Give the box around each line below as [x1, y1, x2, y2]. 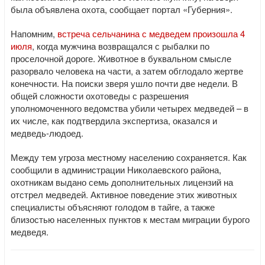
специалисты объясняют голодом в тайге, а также [11, 201, 215, 213]
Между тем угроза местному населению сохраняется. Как [11, 151, 247, 163]
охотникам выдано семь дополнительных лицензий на [11, 176, 233, 188]
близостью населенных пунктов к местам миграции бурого [11, 213, 250, 225]
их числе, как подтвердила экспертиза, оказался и [11, 114, 217, 127]
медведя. [11, 225, 51, 238]
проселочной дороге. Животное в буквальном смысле [11, 52, 231, 64]
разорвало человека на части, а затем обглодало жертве [11, 64, 243, 77]
